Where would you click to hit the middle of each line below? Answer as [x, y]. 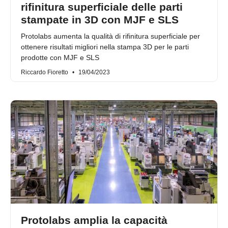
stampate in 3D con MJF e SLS [100, 20]
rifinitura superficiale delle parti [102, 7]
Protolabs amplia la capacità [94, 220]
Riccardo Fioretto [45, 73]
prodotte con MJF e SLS [60, 58]
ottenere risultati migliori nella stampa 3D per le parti [105, 47]
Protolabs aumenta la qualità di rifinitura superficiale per [110, 36]
